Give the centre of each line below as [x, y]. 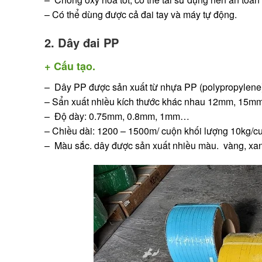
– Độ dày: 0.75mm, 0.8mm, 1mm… [117, 116]
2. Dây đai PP [82, 43]
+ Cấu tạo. [70, 66]
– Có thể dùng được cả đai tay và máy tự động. [141, 14]
